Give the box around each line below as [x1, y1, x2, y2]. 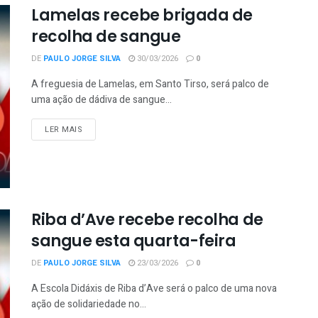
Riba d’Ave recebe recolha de [31, 208, 263, 231]
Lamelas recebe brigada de [31, 4, 253, 27]
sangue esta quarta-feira [31, 229, 236, 252]
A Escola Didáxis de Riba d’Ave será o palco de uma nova [31, 280, 277, 296]
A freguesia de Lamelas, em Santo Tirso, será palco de [31, 77, 269, 92]
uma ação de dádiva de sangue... [31, 92, 172, 108]
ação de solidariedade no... [31, 296, 146, 312]
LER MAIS [45, 124, 83, 136]
